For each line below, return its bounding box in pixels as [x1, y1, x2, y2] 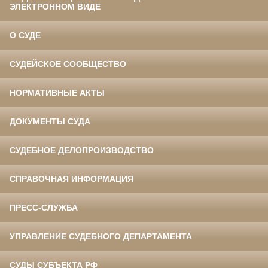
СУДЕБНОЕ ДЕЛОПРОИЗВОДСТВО [10, 145, 154, 156]
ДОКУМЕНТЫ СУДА [10, 117, 90, 127]
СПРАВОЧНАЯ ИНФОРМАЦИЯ [10, 174, 133, 184]
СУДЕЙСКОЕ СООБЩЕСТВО [10, 59, 126, 69]
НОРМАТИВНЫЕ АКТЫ [10, 88, 105, 98]
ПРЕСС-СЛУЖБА [10, 203, 78, 213]
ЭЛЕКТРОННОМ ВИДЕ [10, 2, 100, 12]
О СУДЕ [10, 31, 41, 41]
